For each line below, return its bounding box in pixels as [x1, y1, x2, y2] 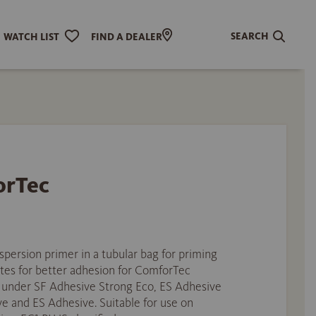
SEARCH [231, 30, 269, 42]
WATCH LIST [3, 30, 59, 43]
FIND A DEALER [90, 30, 162, 43]
